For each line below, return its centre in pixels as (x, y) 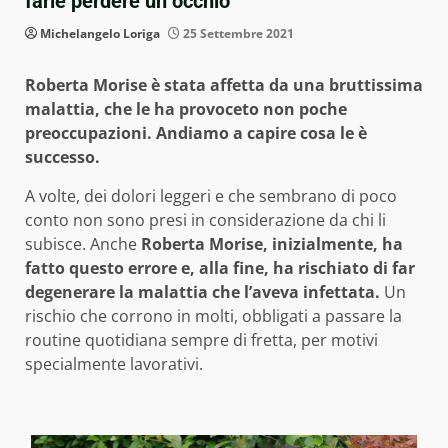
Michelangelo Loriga (100, 34)
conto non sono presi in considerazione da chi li (205, 220)
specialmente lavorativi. (114, 364)
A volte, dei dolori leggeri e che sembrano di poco (211, 196)
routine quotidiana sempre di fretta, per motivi (201, 340)
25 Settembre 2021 (237, 34)
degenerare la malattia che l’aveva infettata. (202, 292)
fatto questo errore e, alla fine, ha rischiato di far (220, 268)
